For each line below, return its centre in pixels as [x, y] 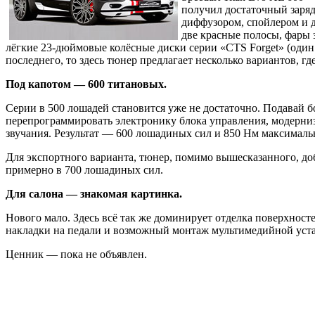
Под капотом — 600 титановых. [86, 84]
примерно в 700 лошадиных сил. [84, 169]
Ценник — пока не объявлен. [76, 254]
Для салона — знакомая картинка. [94, 193]
